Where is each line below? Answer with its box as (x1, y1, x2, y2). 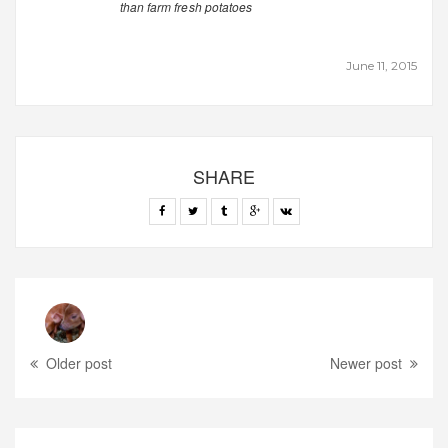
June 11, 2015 (345, 58, 417, 74)
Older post (46, 353, 113, 374)
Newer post (329, 353, 402, 374)
